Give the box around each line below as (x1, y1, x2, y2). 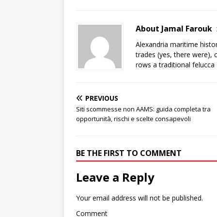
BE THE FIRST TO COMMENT (76, 148, 182, 158)
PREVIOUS (85, 93, 118, 103)
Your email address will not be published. (76, 193, 203, 202)
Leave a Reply (76, 169, 155, 185)
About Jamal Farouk (136, 23, 212, 34)
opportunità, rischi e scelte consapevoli (76, 114, 191, 123)
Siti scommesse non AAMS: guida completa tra (76, 105, 211, 113)
